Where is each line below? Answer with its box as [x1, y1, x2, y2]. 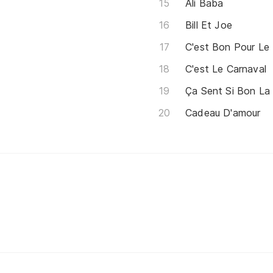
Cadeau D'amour [185, 106, 261, 119]
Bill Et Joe [185, 18, 232, 31]
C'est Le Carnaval [185, 62, 267, 75]
